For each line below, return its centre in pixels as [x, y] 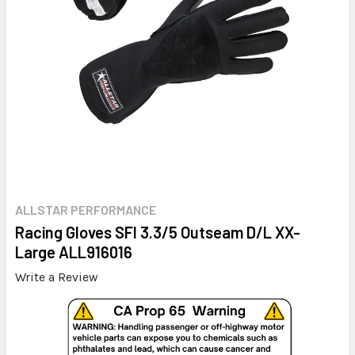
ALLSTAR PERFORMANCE [86, 209]
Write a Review [57, 277]
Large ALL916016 [74, 252]
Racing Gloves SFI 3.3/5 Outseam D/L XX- [158, 232]
